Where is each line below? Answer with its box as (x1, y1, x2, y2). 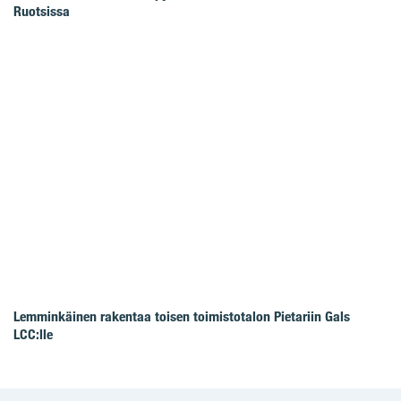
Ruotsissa (13, 2, 70, 20)
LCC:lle (13, 325, 53, 343)
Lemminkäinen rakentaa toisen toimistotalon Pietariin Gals (13, 307, 350, 325)
